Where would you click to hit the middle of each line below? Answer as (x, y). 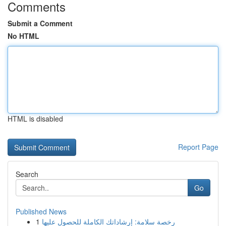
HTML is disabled (35, 119)
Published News (41, 211)
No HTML (23, 36)
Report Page (198, 147)
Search (27, 174)
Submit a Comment (40, 23)
